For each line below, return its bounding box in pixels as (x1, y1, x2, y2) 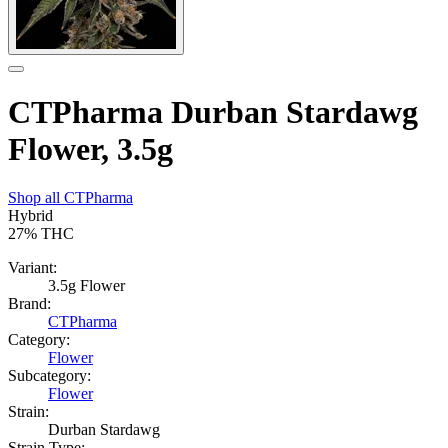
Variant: (8, 259, 57, 277)
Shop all (8, 189, 64, 207)
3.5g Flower (48, 277, 125, 295)
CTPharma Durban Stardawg (8, 94, 418, 130)
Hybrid (8, 207, 53, 225)
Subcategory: (8, 367, 91, 385)
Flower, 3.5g (8, 131, 173, 167)
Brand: (8, 295, 51, 313)
